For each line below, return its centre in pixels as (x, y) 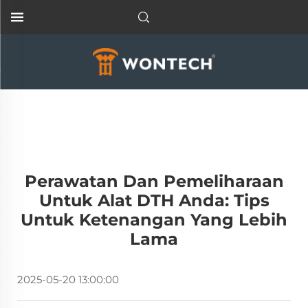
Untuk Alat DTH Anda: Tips (154, 200)
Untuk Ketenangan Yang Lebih (154, 220)
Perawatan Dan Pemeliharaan (154, 181)
